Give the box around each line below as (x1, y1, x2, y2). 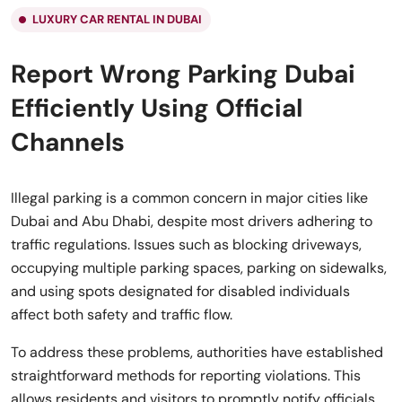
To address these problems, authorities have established (11, 342, 383, 362)
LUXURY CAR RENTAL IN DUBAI (32, 11, 202, 27)
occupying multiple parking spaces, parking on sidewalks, (11, 258, 387, 277)
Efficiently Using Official (11, 91, 302, 125)
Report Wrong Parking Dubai (11, 57, 355, 91)
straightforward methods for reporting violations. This (11, 365, 361, 385)
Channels (11, 125, 125, 159)
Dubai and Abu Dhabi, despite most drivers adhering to (11, 211, 372, 231)
